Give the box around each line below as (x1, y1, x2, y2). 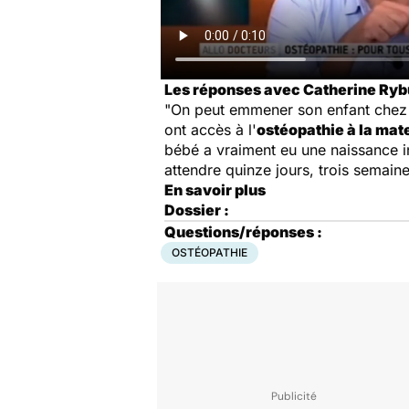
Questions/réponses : (164, 223, 322, 241)
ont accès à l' (164, 121, 257, 139)
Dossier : (164, 201, 229, 219)
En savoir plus (164, 181, 266, 199)
